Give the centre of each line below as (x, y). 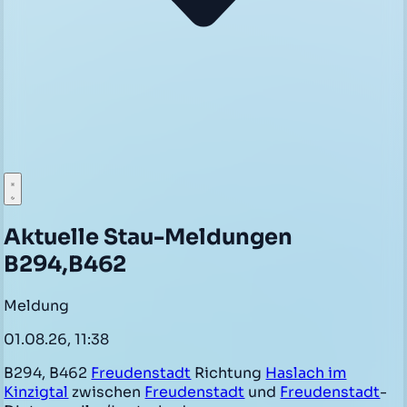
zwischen (107, 392)
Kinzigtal (36, 392)
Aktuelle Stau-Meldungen (149, 237)
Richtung (228, 372)
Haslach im (306, 372)
